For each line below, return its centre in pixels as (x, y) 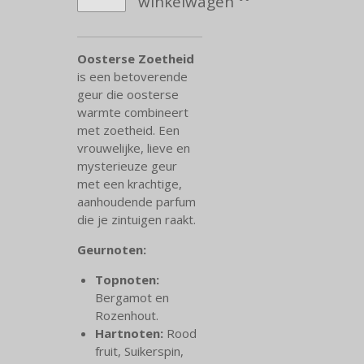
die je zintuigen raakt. (136, 219)
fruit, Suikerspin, (140, 351)
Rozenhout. (127, 315)
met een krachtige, (129, 183)
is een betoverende (132, 76)
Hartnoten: (130, 333)
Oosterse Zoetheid (135, 58)
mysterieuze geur (127, 165)
